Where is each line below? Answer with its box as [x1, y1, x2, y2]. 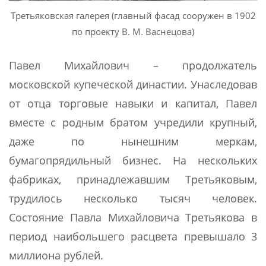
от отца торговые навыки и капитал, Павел [9, 96, 257, 110]
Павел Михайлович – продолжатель [9, 58, 257, 72]
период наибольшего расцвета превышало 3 [9, 229, 257, 243]
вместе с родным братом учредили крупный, [9, 115, 257, 129]
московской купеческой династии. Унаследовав [9, 77, 257, 91]
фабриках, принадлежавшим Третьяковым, [9, 172, 257, 186]
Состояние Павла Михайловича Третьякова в [9, 210, 257, 224]
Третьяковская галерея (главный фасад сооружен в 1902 [10, 9, 256, 21]
